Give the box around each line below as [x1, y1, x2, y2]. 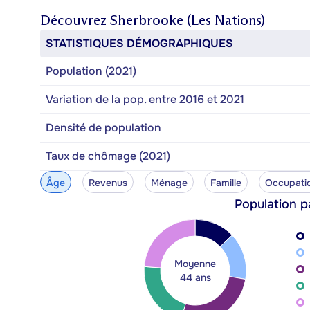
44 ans [179, 271, 211, 284]
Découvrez [40, 11, 110, 28]
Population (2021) [46, 63, 136, 78]
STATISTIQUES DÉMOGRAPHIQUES [46, 35, 233, 51]
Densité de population [46, 120, 161, 135]
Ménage [150, 176, 188, 189]
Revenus [88, 176, 127, 189]
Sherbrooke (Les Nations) [110, 11, 265, 28]
